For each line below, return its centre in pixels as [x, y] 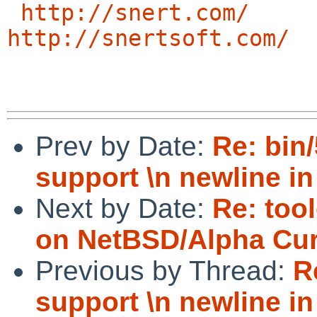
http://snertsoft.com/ [148, 38]
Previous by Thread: [164, 270]
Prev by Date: [124, 146]
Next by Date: [124, 208]
